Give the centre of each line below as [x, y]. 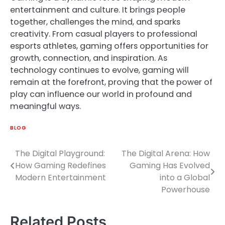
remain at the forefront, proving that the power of [111, 82]
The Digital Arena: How [166, 153]
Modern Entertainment [61, 177]
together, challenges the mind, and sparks [95, 22]
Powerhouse [186, 189]
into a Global [185, 177]
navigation [41, 174]
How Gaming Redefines [61, 165]
